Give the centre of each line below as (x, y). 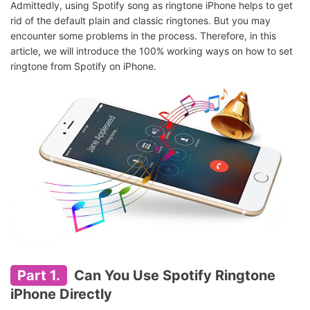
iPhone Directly (61, 294)
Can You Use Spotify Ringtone (173, 275)
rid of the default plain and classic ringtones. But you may (140, 20)
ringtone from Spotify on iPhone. (83, 66)
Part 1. (39, 275)
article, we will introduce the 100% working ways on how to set (152, 51)
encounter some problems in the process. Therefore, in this (143, 36)
